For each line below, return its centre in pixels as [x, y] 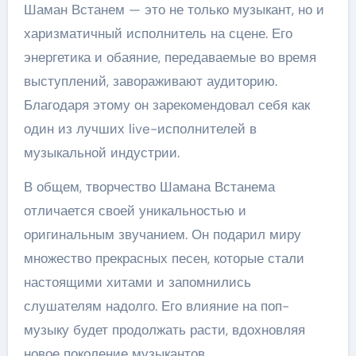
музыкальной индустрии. [101, 153]
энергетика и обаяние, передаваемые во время [170, 57]
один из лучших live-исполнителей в [140, 129]
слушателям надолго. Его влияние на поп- [156, 306]
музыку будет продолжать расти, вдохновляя [164, 330]
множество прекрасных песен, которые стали [164, 258]
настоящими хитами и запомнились [137, 282]
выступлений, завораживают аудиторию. [150, 81]
